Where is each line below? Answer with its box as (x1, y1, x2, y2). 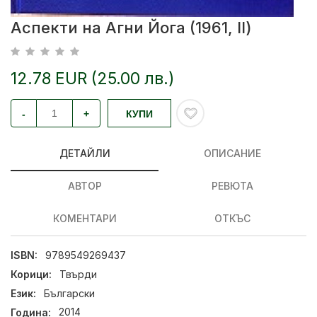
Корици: (11, 268, 52, 281)
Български (44, 287, 96, 299)
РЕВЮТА (212, 180, 253, 192)
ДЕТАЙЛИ (59, 147, 110, 159)
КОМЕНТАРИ (52, 212, 117, 224)
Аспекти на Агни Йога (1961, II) (11, 18, 252, 37)
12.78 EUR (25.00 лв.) (11, 69, 175, 88)
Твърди (59, 268, 98, 281)
